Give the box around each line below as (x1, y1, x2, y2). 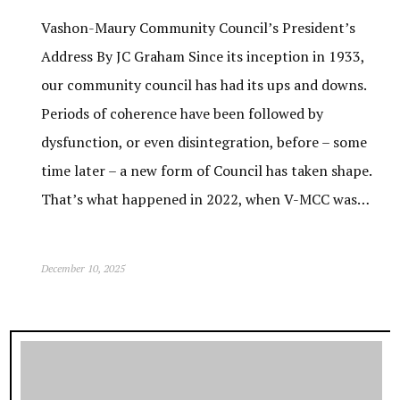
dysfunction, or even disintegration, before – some (41, 132, 368, 152)
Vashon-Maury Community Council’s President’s (41, 18, 356, 37)
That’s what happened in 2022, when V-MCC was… (41, 189, 371, 209)
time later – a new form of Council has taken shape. (41, 161, 372, 180)
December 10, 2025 (41, 262, 126, 275)
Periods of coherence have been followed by (41, 104, 324, 123)
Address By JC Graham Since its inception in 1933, (41, 46, 365, 66)
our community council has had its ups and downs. (41, 75, 367, 95)
